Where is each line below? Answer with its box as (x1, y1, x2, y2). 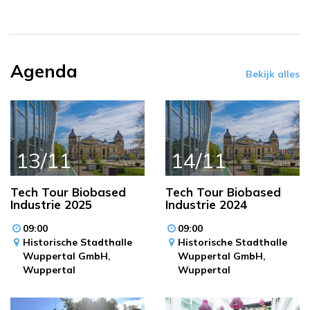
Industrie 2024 (165, 197, 247, 212)
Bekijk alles (246, 67, 300, 80)
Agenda (10, 60, 77, 82)
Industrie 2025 (10, 197, 92, 212)
